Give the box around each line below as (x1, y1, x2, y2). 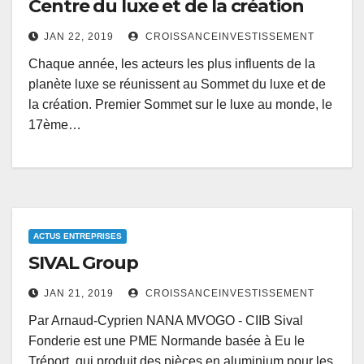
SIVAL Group (28, 252, 138, 275)
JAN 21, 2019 (44, 288, 114, 300)
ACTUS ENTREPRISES (33, 232, 122, 241)
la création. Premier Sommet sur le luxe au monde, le (28, 97, 332, 112)
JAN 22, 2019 (44, 31, 114, 43)
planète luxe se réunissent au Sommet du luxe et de (28, 77, 326, 92)
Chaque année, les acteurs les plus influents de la (28, 57, 315, 71)
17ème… (28, 118, 81, 132)
